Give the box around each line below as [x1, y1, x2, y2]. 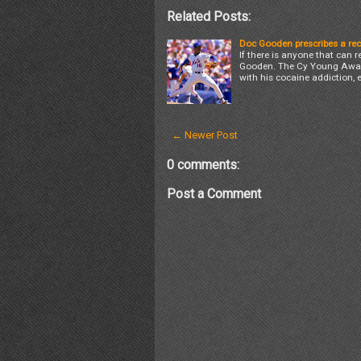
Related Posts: [167, 9, 251, 24]
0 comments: [167, 157, 239, 172]
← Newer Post [172, 129, 238, 141]
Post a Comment [167, 186, 261, 201]
